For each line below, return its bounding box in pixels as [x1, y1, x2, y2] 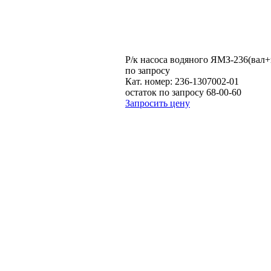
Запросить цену [125, 97, 190, 108]
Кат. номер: [125, 76, 172, 87]
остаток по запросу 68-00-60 [125, 87, 241, 97]
